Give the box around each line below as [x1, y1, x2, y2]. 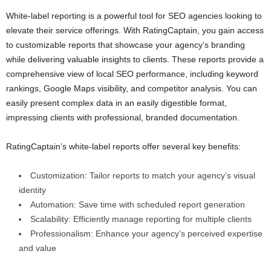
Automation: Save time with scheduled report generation [30, 200, 245, 210]
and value [19, 243, 56, 253]
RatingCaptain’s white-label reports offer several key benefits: [6, 142, 241, 152]
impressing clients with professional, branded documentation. [6, 113, 240, 123]
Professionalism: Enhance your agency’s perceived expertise [30, 229, 263, 239]
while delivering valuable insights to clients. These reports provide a [6, 54, 264, 65]
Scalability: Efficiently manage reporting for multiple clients [30, 214, 252, 224]
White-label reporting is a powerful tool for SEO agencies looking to [6, 11, 262, 21]
